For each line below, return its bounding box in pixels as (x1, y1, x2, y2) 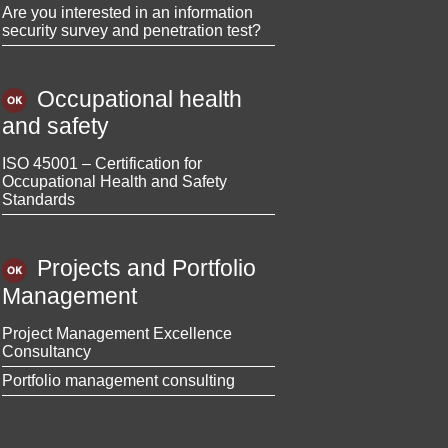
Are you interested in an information (2, 3, 253, 21)
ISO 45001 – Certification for (2, 155, 202, 173)
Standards (2, 191, 75, 209)
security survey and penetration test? (2, 21, 261, 39)
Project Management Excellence (2, 324, 232, 342)
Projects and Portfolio (37, 255, 256, 282)
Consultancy (2, 342, 91, 360)
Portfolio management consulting (2, 371, 235, 389)
